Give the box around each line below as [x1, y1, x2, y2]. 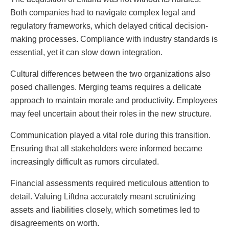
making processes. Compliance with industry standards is [10, 35, 218, 44]
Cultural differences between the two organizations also [10, 70, 211, 79]
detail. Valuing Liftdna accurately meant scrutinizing [10, 192, 196, 201]
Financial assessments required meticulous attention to [10, 179, 209, 188]
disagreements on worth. [10, 219, 99, 228]
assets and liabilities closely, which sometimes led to [10, 205, 200, 215]
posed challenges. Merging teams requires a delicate [10, 83, 201, 92]
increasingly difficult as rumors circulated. [10, 157, 159, 167]
